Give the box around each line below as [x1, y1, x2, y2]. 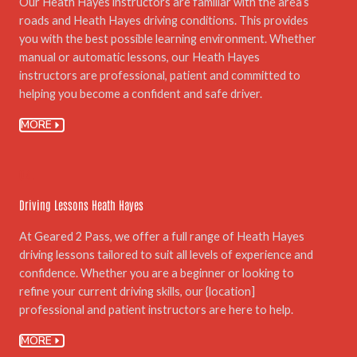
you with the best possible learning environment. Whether [19, 32, 316, 46]
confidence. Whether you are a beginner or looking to [19, 265, 294, 280]
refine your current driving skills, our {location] [19, 284, 255, 298]
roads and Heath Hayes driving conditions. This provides [19, 14, 308, 28]
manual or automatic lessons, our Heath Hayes [19, 50, 260, 65]
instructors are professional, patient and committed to [19, 69, 300, 83]
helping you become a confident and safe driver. [19, 87, 262, 101]
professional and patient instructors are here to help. [19, 302, 296, 316]
